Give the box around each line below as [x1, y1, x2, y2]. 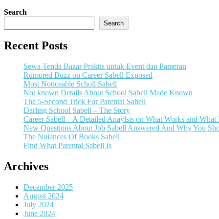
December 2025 [23, 183, 73, 192]
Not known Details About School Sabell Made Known [23, 88, 193, 97]
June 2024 [23, 209, 55, 218]
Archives [4, 160, 48, 173]
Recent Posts [4, 39, 67, 52]
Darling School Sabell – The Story [23, 106, 130, 115]
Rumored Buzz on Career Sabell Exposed [23, 71, 153, 80]
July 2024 [23, 200, 54, 209]
